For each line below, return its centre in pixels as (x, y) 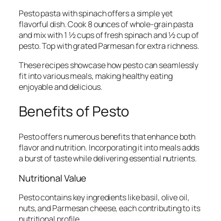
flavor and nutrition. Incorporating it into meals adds (109, 147)
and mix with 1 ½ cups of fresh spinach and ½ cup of (109, 35)
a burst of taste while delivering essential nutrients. (108, 158)
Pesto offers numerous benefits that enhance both (107, 137)
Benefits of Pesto (74, 111)
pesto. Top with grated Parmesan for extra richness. (109, 46)
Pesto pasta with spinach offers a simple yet (96, 14)
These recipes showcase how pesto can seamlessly (109, 65)
